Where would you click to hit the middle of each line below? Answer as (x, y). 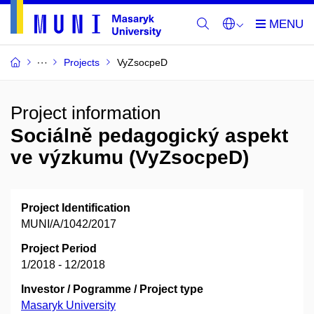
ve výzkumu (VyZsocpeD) (130, 157)
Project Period (59, 248)
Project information (86, 113)
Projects (82, 62)
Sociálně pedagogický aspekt (149, 136)
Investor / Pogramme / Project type (112, 289)
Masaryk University (68, 305)
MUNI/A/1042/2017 (69, 224)
